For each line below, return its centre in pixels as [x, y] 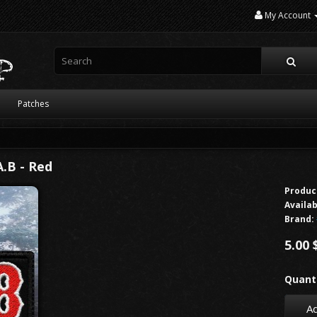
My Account [288, 15]
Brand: [300, 219]
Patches [33, 104]
